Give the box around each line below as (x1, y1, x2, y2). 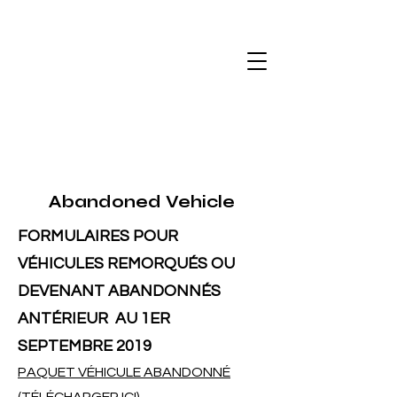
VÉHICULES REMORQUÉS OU (18, 255, 235, 272)
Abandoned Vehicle (49, 191, 235, 212)
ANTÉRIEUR (18, 310, 108, 327)
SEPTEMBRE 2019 (18, 338, 152, 354)
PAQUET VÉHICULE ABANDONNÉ (18, 365, 230, 379)
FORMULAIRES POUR (18, 228, 178, 245)
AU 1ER (115, 310, 170, 327)
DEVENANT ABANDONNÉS (18, 283, 221, 300)
